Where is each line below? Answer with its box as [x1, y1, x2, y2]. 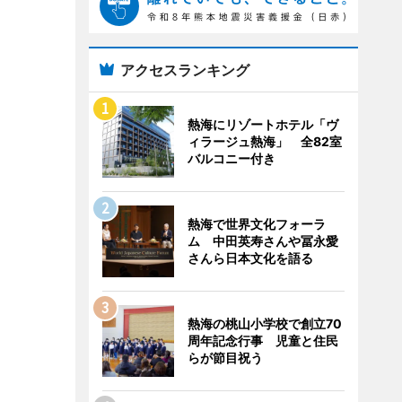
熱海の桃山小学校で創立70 [187, 316, 342, 331]
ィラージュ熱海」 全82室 [187, 134, 342, 149]
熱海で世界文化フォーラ [187, 216, 326, 232]
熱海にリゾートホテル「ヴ [187, 117, 338, 132]
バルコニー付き [187, 151, 275, 166]
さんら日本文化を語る [187, 250, 313, 266]
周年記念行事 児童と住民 [187, 333, 338, 348]
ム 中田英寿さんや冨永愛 [187, 233, 338, 249]
